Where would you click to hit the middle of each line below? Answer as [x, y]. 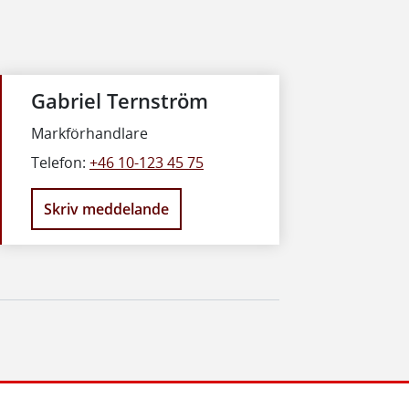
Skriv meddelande [106, 210]
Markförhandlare [89, 133]
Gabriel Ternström [120, 100]
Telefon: [60, 162]
